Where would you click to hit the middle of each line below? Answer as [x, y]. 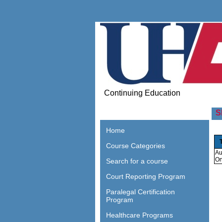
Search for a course [137, 161]
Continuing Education [140, 93]
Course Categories [136, 146]
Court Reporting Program [146, 177]
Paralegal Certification [140, 192]
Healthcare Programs [139, 215]
